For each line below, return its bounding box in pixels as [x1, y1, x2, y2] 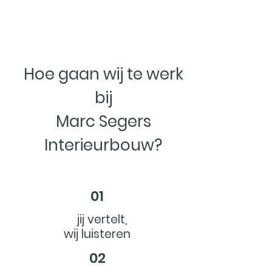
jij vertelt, [64, 211, 130, 228]
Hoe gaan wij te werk [23, 63, 183, 85]
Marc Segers [55, 110, 151, 132]
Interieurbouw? [44, 134, 162, 156]
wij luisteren [64, 226, 131, 242]
